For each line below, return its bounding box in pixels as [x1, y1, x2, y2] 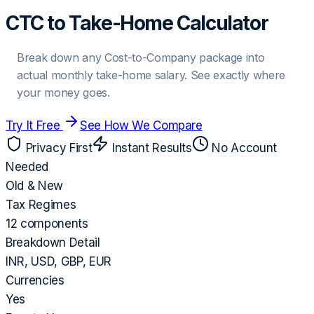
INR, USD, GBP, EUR [6, 254, 111, 269]
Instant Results [109, 141, 192, 156]
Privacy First [22, 141, 93, 156]
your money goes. [17, 86, 110, 100]
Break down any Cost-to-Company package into [17, 50, 265, 65]
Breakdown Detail [6, 235, 100, 250]
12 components [6, 217, 88, 231]
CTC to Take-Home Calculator [6, 11, 268, 36]
